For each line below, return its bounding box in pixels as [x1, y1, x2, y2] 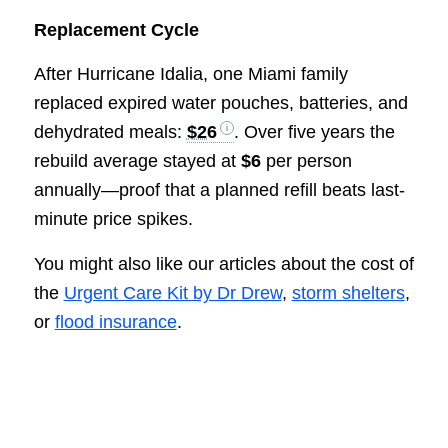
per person [260, 151, 352, 172]
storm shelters [291, 282, 405, 303]
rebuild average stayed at [33, 151, 241, 172]
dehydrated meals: [33, 122, 187, 143]
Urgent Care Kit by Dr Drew [63, 282, 282, 303]
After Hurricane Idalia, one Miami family [33, 64, 348, 85]
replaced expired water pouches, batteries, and [33, 93, 408, 114]
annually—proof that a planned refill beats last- [33, 180, 405, 201]
